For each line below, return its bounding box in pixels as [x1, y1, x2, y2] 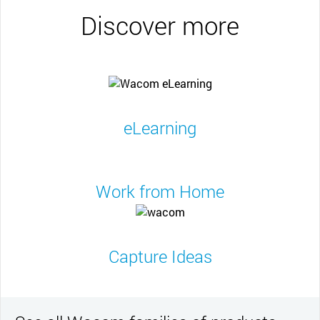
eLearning [124, 116, 196, 140]
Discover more [81, 8, 239, 41]
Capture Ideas [108, 245, 212, 269]
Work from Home [96, 180, 224, 204]
